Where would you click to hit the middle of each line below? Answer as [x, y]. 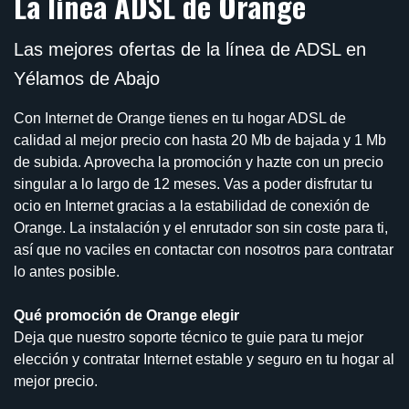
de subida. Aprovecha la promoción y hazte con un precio [199, 163]
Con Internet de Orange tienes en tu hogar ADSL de [180, 119]
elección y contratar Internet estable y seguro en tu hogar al [204, 360]
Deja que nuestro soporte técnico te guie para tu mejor [189, 338]
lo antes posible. [67, 272]
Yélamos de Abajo [87, 79]
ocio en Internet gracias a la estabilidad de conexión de [192, 206]
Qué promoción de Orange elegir [126, 316]
